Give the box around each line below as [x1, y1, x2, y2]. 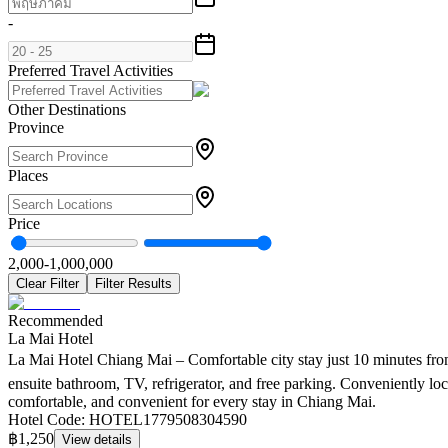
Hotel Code [8, 411, 81, 429]
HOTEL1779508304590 [89, 411, 247, 429]
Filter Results [95, 276, 172, 292]
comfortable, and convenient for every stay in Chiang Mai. [8, 393, 376, 411]
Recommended [8, 312, 103, 330]
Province [8, 119, 64, 137]
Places [8, 167, 48, 185]
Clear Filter [16, 276, 79, 292]
